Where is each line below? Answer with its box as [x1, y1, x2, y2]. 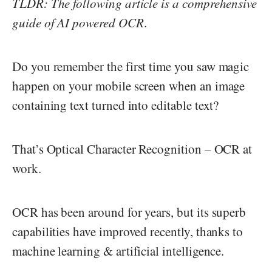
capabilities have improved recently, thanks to [12, 222, 243, 240]
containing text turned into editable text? [12, 96, 219, 114]
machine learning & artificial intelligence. [12, 242, 229, 259]
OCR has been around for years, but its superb [12, 203, 246, 220]
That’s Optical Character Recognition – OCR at [12, 140, 253, 157]
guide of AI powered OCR [12, 13, 144, 31]
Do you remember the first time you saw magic [12, 57, 250, 75]
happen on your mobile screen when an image [12, 76, 245, 94]
